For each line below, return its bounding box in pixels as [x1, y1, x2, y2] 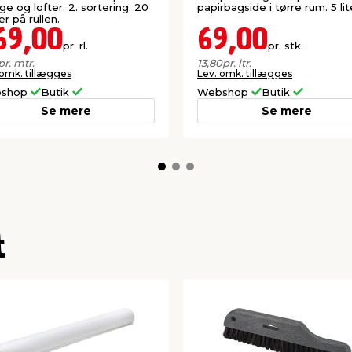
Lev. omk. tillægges [197, 67, 292, 79]
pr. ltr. [222, 56, 251, 69]
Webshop [197, 85, 251, 98]
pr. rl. [63, 38, 88, 52]
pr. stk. [268, 38, 303, 52]
